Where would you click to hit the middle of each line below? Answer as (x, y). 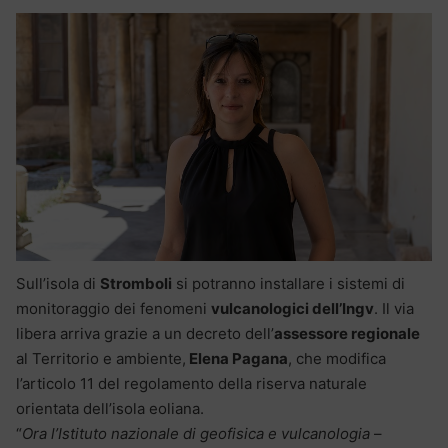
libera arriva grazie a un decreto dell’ (145, 333)
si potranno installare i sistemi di (288, 283)
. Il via (394, 308)
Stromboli (136, 283)
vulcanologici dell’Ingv (292, 308)
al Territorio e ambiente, (101, 358)
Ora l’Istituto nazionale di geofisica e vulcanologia (196, 433)
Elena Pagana (237, 358)
